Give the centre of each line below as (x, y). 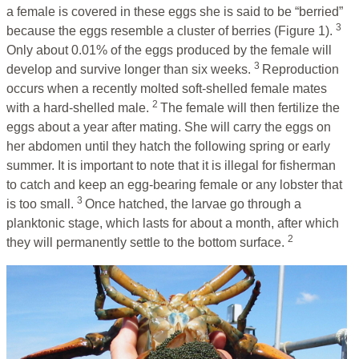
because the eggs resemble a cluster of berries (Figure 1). (171, 31)
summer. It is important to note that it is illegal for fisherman (171, 166)
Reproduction (301, 70)
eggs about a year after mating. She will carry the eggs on (169, 127)
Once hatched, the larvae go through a (193, 204)
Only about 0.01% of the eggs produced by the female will (169, 50)
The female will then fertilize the (250, 108)
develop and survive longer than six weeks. (130, 70)
